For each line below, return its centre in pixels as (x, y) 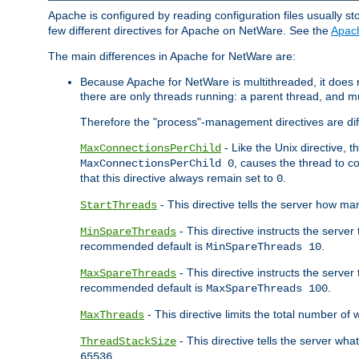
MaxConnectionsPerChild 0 (157, 164)
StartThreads (119, 206)
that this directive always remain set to (178, 178)
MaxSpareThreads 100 (267, 289)
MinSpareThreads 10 (264, 247)
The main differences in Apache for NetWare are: (172, 56)
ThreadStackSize (128, 342)
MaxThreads (112, 315)
